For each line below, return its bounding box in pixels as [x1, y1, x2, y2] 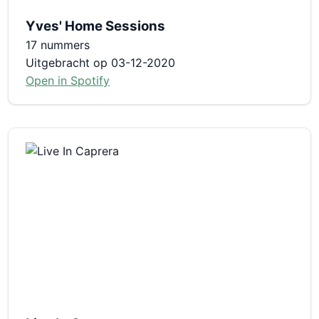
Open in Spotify [26, 73, 110, 88]
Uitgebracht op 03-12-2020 [26, 55, 176, 70]
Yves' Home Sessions [26, 17, 166, 34]
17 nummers [26, 37, 90, 52]
